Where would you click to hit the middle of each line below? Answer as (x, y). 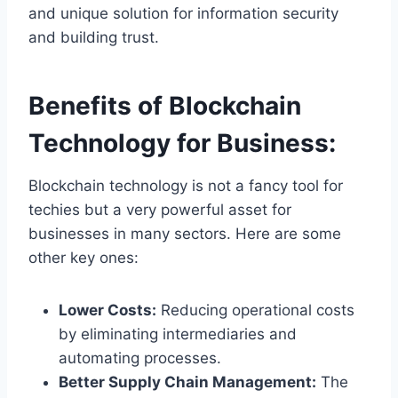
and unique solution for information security (183, 14)
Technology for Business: (182, 143)
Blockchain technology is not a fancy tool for (186, 186)
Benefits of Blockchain (165, 106)
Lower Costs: (107, 310)
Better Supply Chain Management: (187, 382)
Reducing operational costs (255, 310)
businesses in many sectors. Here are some (185, 234)
